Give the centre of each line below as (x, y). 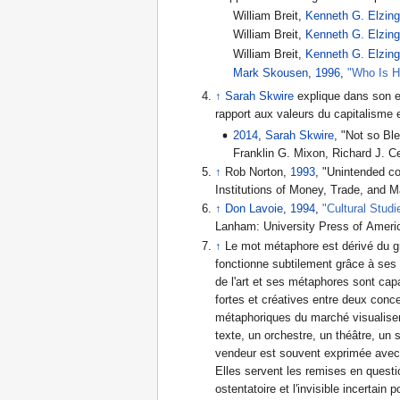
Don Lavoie (254, 209)
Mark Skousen (271, 73)
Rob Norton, (258, 173)
